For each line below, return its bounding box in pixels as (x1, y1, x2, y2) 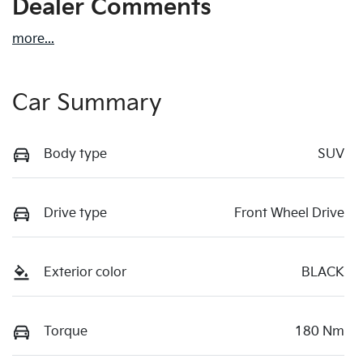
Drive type (44, 206, 107, 222)
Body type (44, 147, 107, 163)
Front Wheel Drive (234, 206, 344, 222)
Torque (44, 324, 88, 340)
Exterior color (44, 265, 126, 281)
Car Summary (12, 90, 162, 117)
